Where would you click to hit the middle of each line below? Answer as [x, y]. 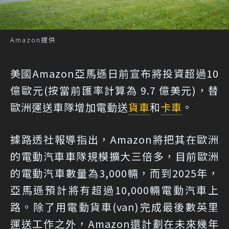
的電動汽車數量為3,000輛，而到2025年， [114, 173]
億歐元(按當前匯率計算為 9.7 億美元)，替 [114, 90]
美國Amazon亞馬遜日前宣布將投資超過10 [114, 73]
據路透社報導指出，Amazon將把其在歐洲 [114, 139]
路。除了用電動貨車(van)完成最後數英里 [114, 207]
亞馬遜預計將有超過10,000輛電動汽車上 [114, 190]
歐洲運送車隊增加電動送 [69, 107]
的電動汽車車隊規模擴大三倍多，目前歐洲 [114, 156]
